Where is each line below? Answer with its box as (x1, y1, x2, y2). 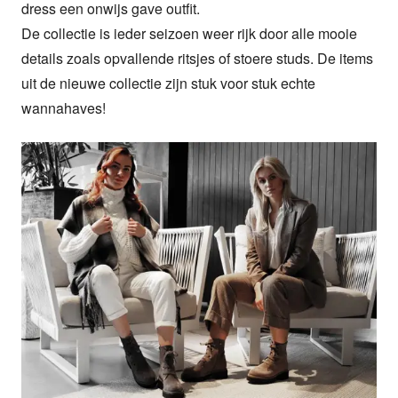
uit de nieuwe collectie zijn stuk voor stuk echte (21, 73, 315, 94)
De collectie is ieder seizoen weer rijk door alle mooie (21, 23, 357, 44)
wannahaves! (21, 98, 106, 119)
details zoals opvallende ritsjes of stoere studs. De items (21, 48, 373, 69)
